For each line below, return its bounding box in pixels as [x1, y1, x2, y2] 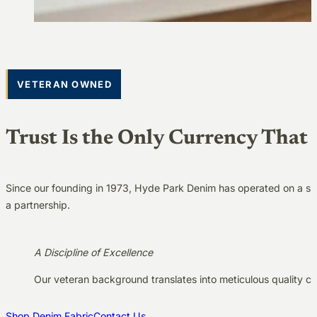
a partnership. [6, 199, 70, 212]
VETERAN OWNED [17, 79, 112, 91]
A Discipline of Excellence [34, 246, 153, 258]
